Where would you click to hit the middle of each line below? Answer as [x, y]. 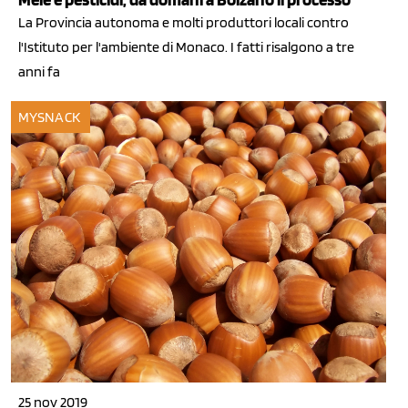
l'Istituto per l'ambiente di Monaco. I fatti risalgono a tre [186, 46]
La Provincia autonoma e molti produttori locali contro [184, 22]
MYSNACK [49, 117]
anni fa [39, 71]
